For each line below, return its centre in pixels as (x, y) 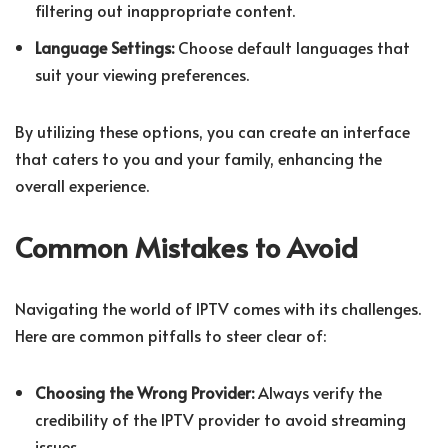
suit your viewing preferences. (142, 74)
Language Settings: (104, 47)
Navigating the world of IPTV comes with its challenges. (218, 308)
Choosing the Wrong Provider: (144, 392)
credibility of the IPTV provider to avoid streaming (220, 419)
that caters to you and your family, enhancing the (198, 158)
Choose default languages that (292, 47)
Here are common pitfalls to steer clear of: (170, 335)
